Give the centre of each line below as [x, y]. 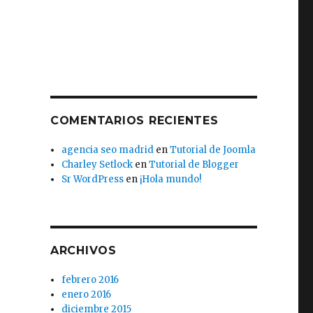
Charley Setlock [97, 165]
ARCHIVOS [83, 250]
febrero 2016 [90, 280]
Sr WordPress [93, 179]
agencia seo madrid [108, 150]
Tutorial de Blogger [194, 165]
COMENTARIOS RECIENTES [134, 121]
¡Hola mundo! [171, 179]
